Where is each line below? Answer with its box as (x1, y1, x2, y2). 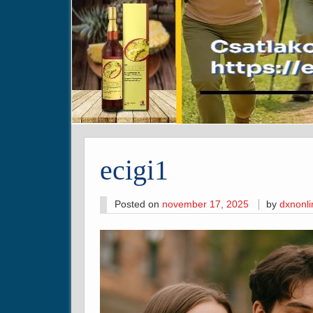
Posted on (114, 199, 162, 210)
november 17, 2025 (161, 199, 249, 210)
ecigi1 (100, 154, 169, 186)
